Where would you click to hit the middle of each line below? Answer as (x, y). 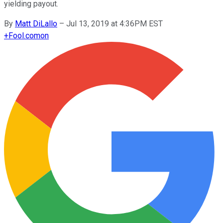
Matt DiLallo (36, 23)
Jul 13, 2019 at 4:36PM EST (114, 23)
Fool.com (24, 35)
